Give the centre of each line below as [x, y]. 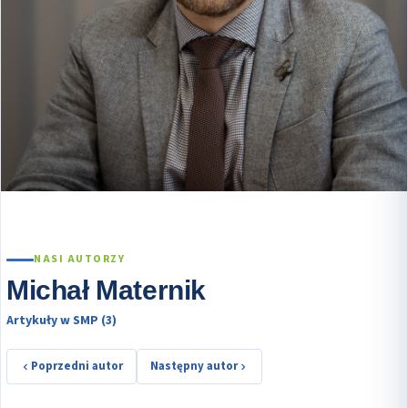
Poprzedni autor [77, 367]
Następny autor [194, 367]
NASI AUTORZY [79, 260]
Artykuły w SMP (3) [61, 321]
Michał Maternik [106, 291]
